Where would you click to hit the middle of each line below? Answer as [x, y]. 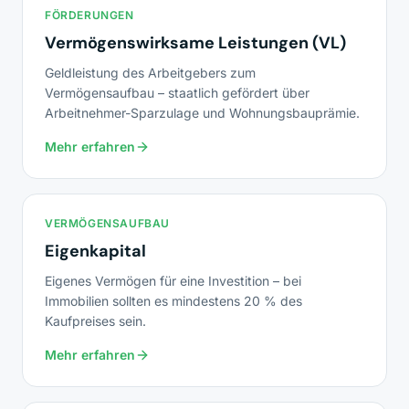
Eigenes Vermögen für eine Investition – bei [173, 281]
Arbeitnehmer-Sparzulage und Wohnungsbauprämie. [202, 113]
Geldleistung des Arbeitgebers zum [150, 73]
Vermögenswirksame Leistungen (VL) [195, 43]
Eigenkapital [95, 251]
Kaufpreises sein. [95, 321]
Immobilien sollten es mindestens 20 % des [173, 301]
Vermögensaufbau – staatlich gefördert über [177, 93]
